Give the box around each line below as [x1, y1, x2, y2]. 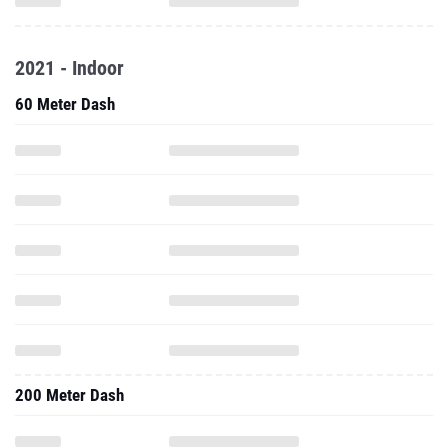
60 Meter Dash [15, 94, 115, 114]
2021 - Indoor [15, 56, 124, 80]
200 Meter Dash [15, 385, 124, 405]
